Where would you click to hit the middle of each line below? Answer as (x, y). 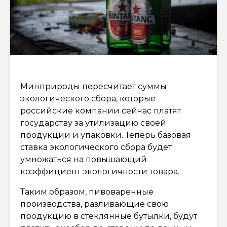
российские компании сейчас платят (101, 110)
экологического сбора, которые (88, 98)
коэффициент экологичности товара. (100, 171)
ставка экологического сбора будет (96, 147)
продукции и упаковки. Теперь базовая (106, 135)
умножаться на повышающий (84, 159)
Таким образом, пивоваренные (87, 192)
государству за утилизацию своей (93, 123)
